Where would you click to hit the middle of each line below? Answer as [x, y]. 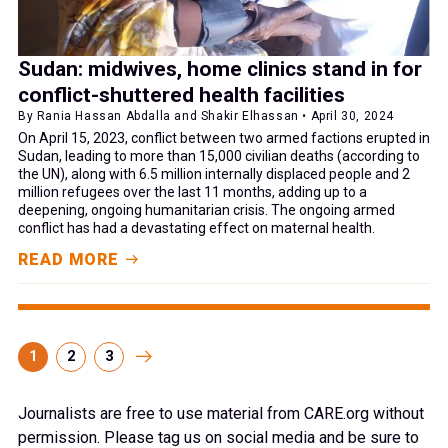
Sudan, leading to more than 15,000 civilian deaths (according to [219, 155]
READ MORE [69, 259]
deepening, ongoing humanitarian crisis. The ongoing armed [206, 209]
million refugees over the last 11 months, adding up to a [192, 191]
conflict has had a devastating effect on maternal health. [196, 227]
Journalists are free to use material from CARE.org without [221, 413]
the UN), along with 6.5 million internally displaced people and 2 [214, 173]
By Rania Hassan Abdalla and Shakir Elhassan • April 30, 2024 [206, 115]
